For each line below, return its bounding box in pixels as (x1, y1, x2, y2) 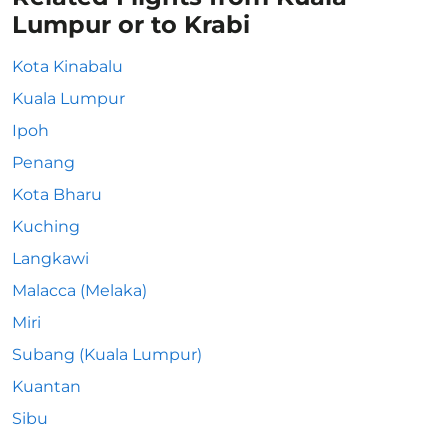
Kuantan (12, 377, 81, 396)
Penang (12, 153, 75, 172)
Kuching (12, 217, 80, 236)
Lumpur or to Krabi (12, 10, 250, 39)
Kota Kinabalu (12, 57, 123, 76)
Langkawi (12, 249, 89, 268)
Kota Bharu (12, 185, 102, 204)
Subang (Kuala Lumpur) (12, 345, 202, 364)
